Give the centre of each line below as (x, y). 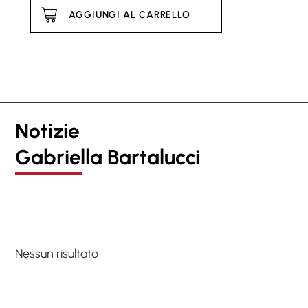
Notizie (47, 131)
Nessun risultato (57, 254)
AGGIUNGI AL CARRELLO (130, 14)
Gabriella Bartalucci (108, 157)
